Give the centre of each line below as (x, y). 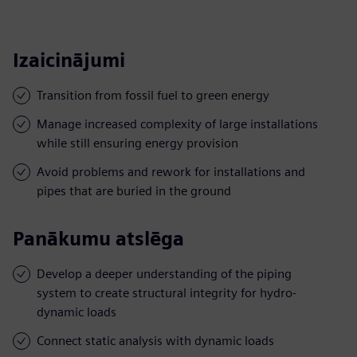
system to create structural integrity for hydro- (167, 292)
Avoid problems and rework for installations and (171, 171)
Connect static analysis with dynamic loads (155, 340)
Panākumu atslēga (98, 238)
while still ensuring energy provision (137, 143)
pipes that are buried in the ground (134, 190)
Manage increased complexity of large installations (177, 124)
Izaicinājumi (69, 60)
